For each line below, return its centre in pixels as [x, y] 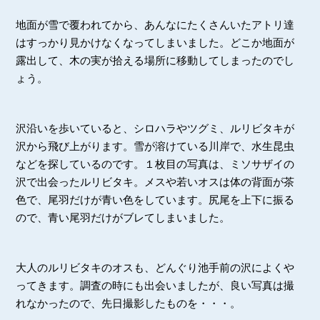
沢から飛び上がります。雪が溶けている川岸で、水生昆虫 [155, 146]
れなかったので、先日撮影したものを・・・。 [129, 304]
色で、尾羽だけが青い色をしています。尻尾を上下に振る [155, 200]
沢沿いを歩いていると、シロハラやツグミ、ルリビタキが [155, 129]
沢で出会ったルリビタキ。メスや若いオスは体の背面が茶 [155, 182]
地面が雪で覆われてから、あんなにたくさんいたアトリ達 [155, 25]
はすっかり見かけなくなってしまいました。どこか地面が [155, 43]
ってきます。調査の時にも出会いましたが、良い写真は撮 [155, 286]
